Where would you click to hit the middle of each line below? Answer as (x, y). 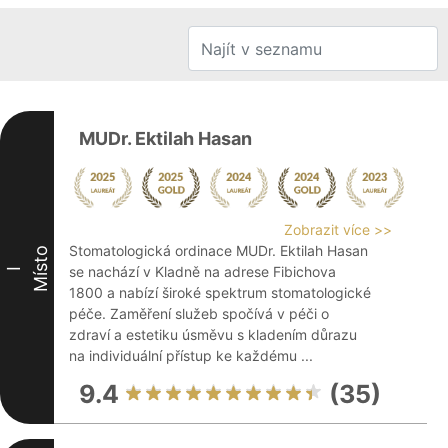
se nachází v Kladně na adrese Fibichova (202, 271)
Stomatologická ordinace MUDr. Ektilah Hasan (218, 250)
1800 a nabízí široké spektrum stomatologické (220, 292)
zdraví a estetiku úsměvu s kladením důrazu (213, 334)
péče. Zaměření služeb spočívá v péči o (199, 313)
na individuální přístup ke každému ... (191, 355)
